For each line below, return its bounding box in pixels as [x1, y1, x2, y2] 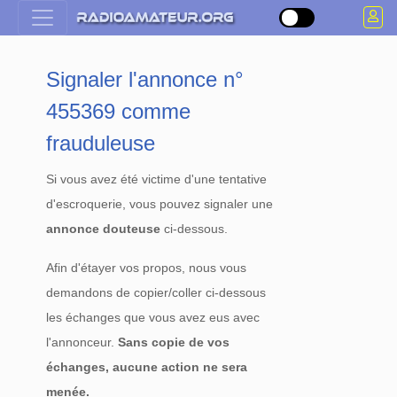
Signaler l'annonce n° [46, 67, 245, 91]
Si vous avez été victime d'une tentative [46, 172, 268, 186]
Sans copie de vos [118, 335, 230, 349]
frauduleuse [46, 131, 156, 155]
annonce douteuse [46, 222, 161, 236]
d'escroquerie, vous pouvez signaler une [46, 197, 274, 211]
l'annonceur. [46, 335, 119, 349]
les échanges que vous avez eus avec [46, 310, 261, 324]
